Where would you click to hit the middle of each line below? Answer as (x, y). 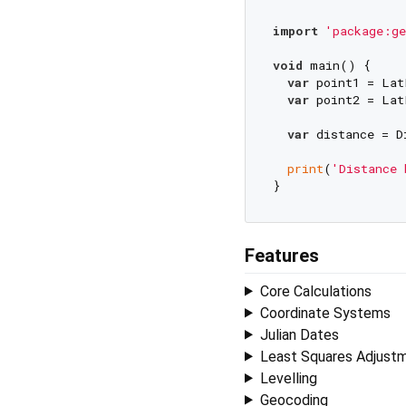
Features (282, 255)
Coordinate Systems (325, 313)
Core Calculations (315, 291)
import (295, 30)
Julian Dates (299, 334)
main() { (336, 65)
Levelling (288, 378)
